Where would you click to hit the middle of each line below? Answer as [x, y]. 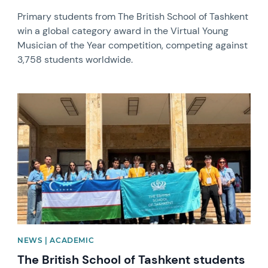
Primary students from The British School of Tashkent [133, 16]
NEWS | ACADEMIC [56, 240]
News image [44, 98]
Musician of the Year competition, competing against [133, 45]
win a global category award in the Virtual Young [123, 31]
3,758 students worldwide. [75, 60]
